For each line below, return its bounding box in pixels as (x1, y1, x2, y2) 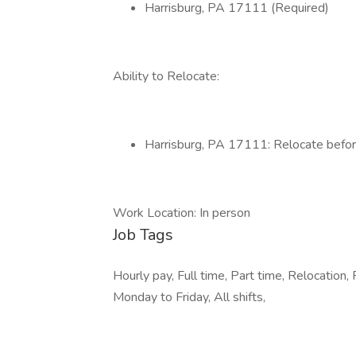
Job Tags (113, 224, 173, 246)
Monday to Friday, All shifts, (113, 288, 265, 306)
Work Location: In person (113, 204, 250, 222)
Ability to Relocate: (113, 68, 219, 85)
